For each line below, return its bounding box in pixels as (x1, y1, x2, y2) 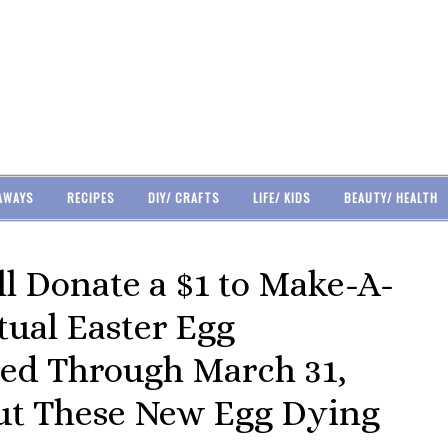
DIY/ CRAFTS (147, 189, 220, 206)
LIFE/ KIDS (252, 189, 311, 206)
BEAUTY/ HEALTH (343, 189, 438, 206)
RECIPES (66, 189, 115, 206)
